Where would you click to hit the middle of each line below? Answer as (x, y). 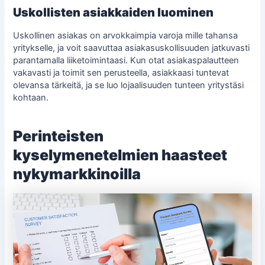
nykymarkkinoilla (77, 174)
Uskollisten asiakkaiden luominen (114, 13)
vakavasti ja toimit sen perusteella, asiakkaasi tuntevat (121, 73)
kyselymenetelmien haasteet (120, 155)
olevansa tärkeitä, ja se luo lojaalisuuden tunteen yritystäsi (129, 85)
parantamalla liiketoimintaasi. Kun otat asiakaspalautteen (126, 61)
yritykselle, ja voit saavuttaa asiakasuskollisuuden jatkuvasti (132, 48)
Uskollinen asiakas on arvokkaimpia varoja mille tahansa (126, 36)
